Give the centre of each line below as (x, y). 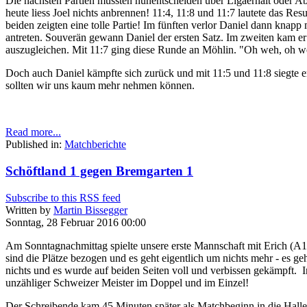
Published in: (34, 145)
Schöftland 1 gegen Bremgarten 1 (99, 171)
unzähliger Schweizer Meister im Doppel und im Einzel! (127, 282)
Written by (29, 210)
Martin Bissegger (90, 210)
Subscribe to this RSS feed (63, 197)
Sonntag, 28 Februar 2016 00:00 (76, 222)
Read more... (33, 132)
